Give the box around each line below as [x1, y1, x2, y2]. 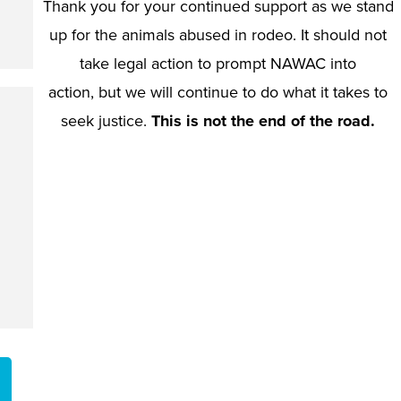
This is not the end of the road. [151, 111, 375, 131]
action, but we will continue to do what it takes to [48, 82, 388, 102]
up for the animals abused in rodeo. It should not [49, 25, 387, 45]
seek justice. [61, 111, 151, 131]
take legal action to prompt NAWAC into [80, 54, 356, 73]
